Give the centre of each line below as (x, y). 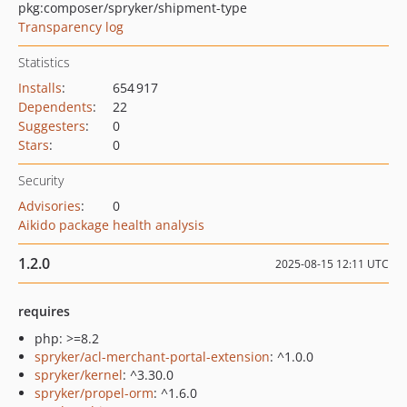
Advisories (50, 206)
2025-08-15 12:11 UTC (332, 264)
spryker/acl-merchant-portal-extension (152, 357)
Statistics (44, 62)
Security (41, 180)
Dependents (55, 107)
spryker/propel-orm (94, 393)
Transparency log (71, 27)
